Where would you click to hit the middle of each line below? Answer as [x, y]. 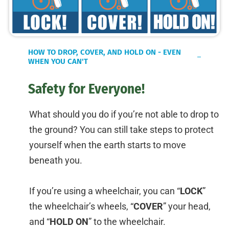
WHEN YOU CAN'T [58, 62]
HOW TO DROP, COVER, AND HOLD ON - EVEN [105, 52]
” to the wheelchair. [127, 222]
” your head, [187, 207]
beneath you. [56, 161]
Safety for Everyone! [86, 89]
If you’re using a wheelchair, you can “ [105, 191]
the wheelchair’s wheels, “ [81, 207]
